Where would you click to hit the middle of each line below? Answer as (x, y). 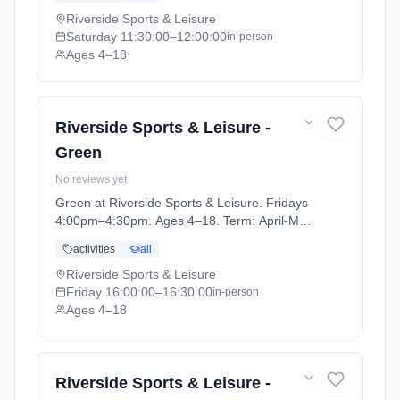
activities (94, 249)
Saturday (92, 37)
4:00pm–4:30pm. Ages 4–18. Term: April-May (184, 221)
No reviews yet (91, 179)
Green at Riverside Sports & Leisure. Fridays (182, 203)
